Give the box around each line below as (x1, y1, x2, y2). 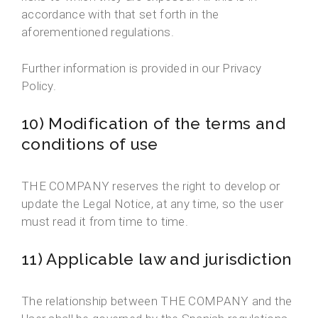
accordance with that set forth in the (21, 7, 219, 22)
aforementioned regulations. (21, 25, 174, 40)
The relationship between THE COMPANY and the (21, 294, 292, 309)
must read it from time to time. (21, 214, 188, 229)
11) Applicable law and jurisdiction (21, 250, 292, 269)
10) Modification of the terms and (21, 114, 286, 133)
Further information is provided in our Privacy (21, 61, 262, 76)
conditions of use (21, 135, 158, 154)
